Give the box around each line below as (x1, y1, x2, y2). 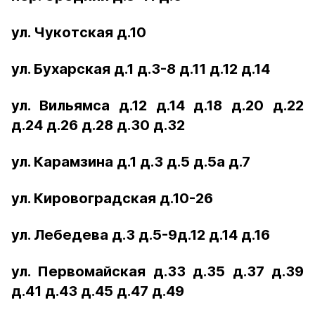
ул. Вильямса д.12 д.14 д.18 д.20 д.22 (11, 97, 304, 114)
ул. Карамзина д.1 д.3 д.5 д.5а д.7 (11, 153, 250, 170)
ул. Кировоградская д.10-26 (11, 190, 213, 207)
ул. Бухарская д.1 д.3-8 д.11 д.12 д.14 (11, 60, 270, 77)
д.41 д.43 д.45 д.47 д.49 (11, 283, 184, 300)
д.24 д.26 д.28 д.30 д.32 (11, 117, 185, 134)
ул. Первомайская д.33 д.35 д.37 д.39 (11, 263, 304, 280)
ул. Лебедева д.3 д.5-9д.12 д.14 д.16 (11, 226, 270, 243)
